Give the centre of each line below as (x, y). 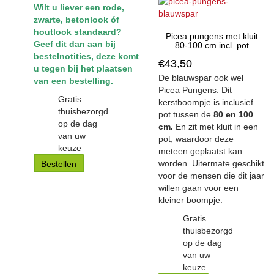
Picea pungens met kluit (212, 36)
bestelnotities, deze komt (86, 56)
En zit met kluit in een (217, 127)
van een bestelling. (73, 81)
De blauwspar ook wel (201, 78)
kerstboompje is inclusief (206, 102)
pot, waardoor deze (196, 139)
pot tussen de (186, 114)
